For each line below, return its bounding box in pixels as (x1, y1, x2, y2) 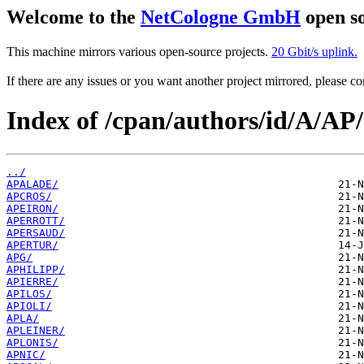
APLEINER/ (6, 323, 65, 336)
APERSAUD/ (6, 226, 65, 239)
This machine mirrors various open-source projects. (6, 44, 271, 58)
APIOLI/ (6, 299, 52, 312)
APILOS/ (6, 287, 52, 300)
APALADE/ (6, 177, 58, 190)
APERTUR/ (6, 238, 58, 251)
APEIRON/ (6, 201, 58, 214)
